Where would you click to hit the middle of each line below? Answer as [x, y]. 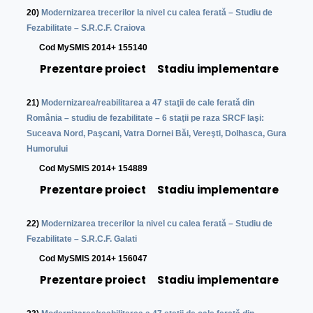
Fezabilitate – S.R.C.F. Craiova [86, 28]
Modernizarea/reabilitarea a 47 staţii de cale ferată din [148, 103]
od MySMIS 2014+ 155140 [97, 48]
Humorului [48, 149]
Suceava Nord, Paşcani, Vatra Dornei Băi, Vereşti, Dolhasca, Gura [157, 134]
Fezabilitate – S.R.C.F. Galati [82, 239]
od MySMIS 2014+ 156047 [97, 259]
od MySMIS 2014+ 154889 [97, 169]
